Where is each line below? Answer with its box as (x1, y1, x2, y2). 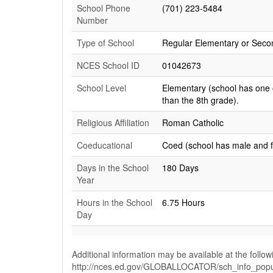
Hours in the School (77, 196, 152, 208)
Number (77, 14, 108, 26)
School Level (77, 82, 126, 94)
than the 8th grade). (162, 94, 239, 106)
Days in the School (77, 161, 149, 174)
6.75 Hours (162, 196, 205, 208)
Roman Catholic (162, 116, 224, 129)
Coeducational (77, 139, 132, 151)
